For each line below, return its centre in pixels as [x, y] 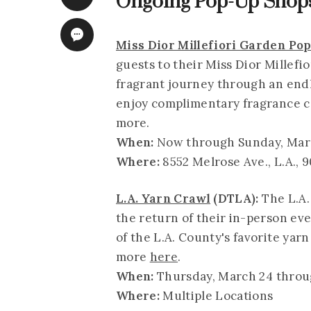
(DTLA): [236, 199]
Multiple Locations [218, 296]
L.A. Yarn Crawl [163, 199]
